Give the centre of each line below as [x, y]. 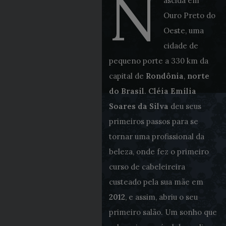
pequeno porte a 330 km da [158, 61]
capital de [127, 76]
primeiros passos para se [153, 121]
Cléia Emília [172, 91]
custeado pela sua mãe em [156, 182]
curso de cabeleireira [147, 166]
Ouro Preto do [189, 15]
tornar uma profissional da [156, 136]
